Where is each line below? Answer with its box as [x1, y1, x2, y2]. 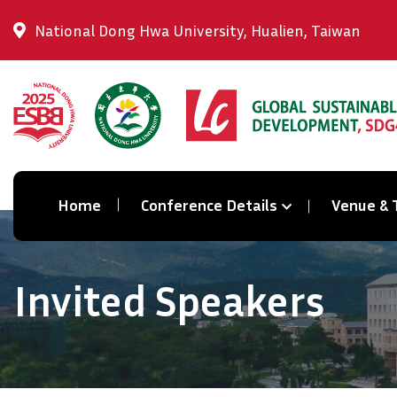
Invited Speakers [13, 274, 325, 326]
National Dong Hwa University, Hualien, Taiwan [35, 19, 361, 40]
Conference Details [141, 195, 277, 214]
